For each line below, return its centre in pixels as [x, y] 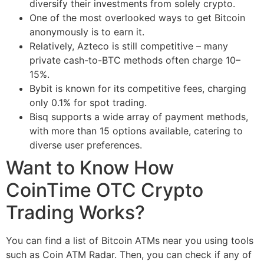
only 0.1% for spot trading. [88, 102]
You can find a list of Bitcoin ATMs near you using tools [130, 240]
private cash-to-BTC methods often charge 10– [135, 60]
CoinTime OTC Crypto [105, 190]
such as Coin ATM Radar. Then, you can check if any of [129, 254]
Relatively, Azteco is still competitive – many [129, 46]
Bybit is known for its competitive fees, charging [138, 88]
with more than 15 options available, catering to [136, 131]
